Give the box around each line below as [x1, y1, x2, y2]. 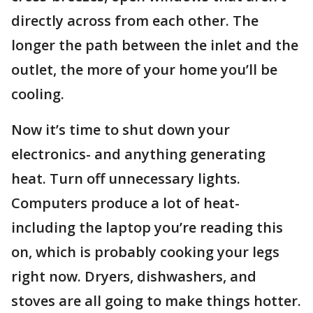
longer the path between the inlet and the [11, 36, 298, 54]
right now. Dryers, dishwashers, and [11, 267, 256, 286]
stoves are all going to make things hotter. [11, 291, 301, 310]
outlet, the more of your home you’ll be [11, 60, 277, 79]
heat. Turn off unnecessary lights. [11, 169, 240, 188]
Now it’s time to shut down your [11, 120, 230, 139]
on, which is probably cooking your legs [11, 242, 279, 261]
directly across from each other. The [11, 11, 259, 30]
